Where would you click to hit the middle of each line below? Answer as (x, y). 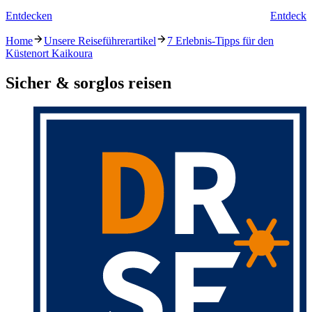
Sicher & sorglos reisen (88, 83)
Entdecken (29, 16)
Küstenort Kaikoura (49, 54)
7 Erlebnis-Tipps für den (220, 41)
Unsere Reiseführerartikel (100, 41)
